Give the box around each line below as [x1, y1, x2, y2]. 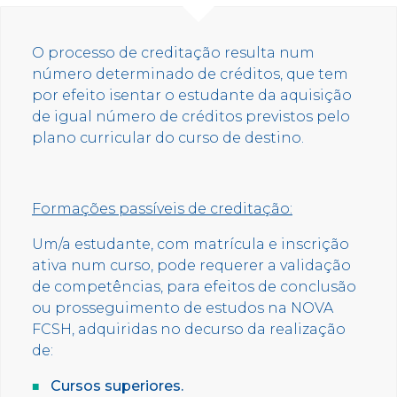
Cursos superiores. [51, 377, 183, 394]
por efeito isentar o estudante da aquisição [32, 86, 352, 104]
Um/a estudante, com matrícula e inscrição [32, 235, 349, 253]
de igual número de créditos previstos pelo [32, 107, 350, 125]
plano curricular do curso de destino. [32, 128, 304, 146]
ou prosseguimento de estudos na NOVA [32, 299, 333, 316]
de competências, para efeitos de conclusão [32, 277, 356, 295]
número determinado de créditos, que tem [32, 65, 348, 82]
